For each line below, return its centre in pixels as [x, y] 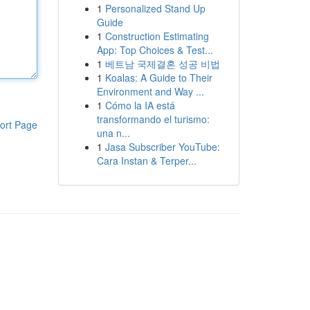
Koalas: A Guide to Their [158, 77]
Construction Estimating [157, 36]
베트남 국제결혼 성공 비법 [162, 64]
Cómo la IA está [140, 105]
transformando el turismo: [153, 119]
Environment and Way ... [150, 91]
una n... [113, 133]
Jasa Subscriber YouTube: [162, 147]
